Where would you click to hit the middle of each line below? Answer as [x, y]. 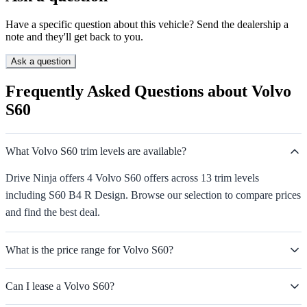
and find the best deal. [53, 212]
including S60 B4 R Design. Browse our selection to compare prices [153, 195]
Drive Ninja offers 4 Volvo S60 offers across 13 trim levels [132, 178]
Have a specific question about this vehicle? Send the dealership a [147, 25]
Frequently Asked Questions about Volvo [148, 91]
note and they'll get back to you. [74, 37]
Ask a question [41, 62]
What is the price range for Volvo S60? [89, 250]
